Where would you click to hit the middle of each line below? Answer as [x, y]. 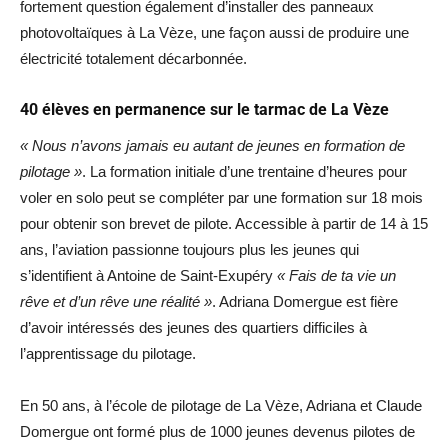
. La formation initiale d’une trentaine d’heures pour [244, 171]
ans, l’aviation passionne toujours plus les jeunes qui [189, 249]
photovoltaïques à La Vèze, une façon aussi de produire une [214, 32]
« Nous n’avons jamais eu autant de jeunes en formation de [212, 145]
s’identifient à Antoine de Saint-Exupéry [148, 275]
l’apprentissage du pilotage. [108, 353]
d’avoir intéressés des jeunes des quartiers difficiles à [193, 327]
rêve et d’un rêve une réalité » [116, 301]
